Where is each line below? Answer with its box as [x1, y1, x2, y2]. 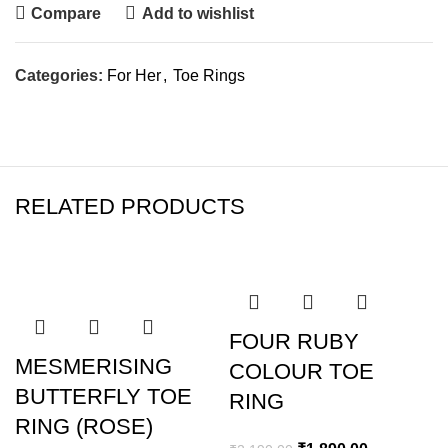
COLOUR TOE [229, 359, 374, 384]
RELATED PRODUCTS [15, 194, 245, 219]
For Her [107, 67, 161, 84]
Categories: [15, 67, 103, 84]
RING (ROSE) [15, 414, 153, 439]
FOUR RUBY [229, 329, 359, 354]
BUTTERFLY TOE [15, 384, 192, 409]
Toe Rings [173, 67, 245, 84]
